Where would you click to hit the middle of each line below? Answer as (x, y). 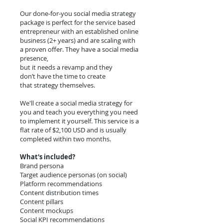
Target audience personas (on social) (73, 175)
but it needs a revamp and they (66, 67)
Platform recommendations (61, 184)
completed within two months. (65, 139)
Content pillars (42, 202)
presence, (34, 58)
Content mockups (47, 211)
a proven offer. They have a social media (79, 49)
